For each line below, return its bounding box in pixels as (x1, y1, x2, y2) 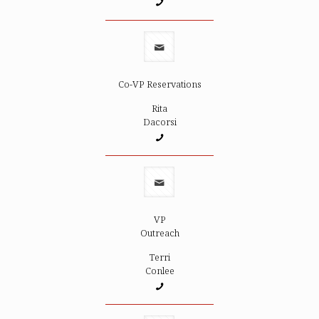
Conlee (145, 264, 174, 277)
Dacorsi (142, 115, 177, 128)
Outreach (140, 226, 179, 239)
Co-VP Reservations (117, 78, 202, 90)
